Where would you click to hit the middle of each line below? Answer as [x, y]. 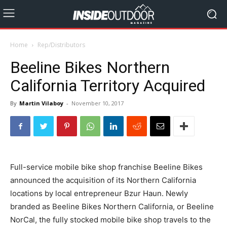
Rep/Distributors [61, 45]
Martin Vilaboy [41, 103]
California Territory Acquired [110, 86]
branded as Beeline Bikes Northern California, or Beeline [112, 206]
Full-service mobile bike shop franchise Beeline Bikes [106, 167]
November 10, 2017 [98, 103]
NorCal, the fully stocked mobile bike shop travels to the [110, 220]
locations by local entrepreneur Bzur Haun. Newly [99, 193]
